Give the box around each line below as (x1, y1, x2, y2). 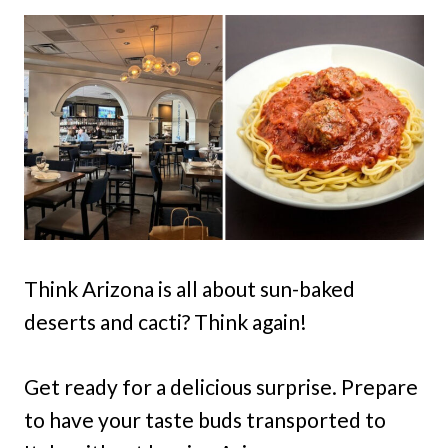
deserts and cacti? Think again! (24, 309, 307, 334)
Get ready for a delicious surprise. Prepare (24, 374, 418, 399)
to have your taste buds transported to (24, 407, 386, 432)
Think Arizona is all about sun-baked (24, 276, 355, 301)
